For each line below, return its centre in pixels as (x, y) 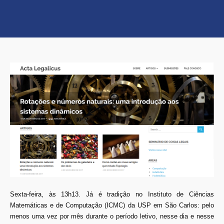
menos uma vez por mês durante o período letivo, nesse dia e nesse (112, 216)
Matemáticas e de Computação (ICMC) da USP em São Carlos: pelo (112, 205)
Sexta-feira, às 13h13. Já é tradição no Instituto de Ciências (112, 194)
